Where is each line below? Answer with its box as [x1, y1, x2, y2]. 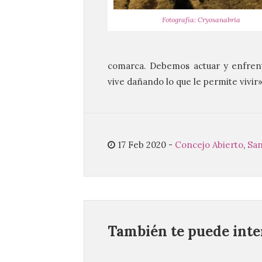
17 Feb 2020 [118, 139, 166, 150]
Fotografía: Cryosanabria [162, 15, 240, 25]
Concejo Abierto [175, 139, 243, 150]
